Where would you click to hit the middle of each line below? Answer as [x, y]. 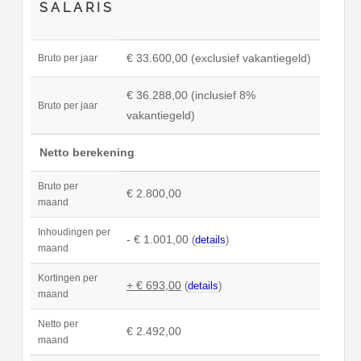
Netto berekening [87, 153]
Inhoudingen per [74, 232]
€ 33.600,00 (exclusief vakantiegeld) [219, 58]
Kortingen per [67, 278]
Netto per [58, 324]
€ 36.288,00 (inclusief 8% [191, 95]
